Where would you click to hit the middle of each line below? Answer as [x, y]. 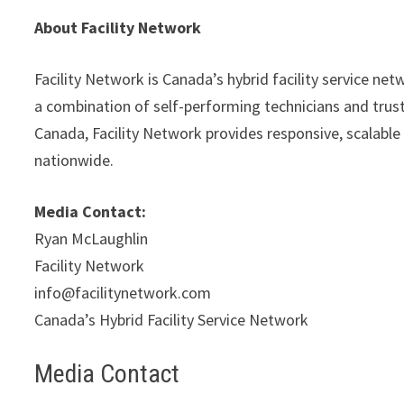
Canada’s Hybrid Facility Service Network [174, 320]
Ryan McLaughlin [93, 239]
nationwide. [76, 161]
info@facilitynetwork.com [125, 293]
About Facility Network [118, 28]
